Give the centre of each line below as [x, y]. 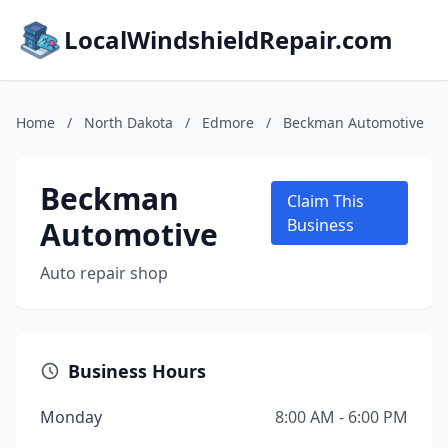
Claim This [325, 201]
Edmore [228, 122]
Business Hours [137, 371]
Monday [71, 417]
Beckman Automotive [353, 122]
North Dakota [128, 122]
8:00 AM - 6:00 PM [341, 417]
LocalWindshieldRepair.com [228, 39]
